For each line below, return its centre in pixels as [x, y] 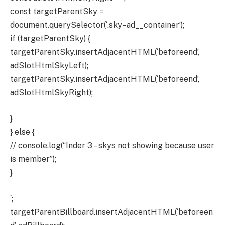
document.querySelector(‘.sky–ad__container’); [97, 25]
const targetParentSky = [57, 11]
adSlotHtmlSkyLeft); [49, 65]
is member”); [33, 159]
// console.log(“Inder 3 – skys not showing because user [112, 146]
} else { [22, 132]
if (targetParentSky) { [50, 38]
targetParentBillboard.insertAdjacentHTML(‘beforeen [111, 212]
